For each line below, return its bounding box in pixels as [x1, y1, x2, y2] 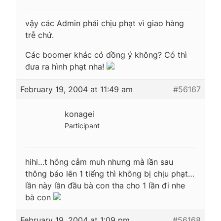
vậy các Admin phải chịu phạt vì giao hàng [25, 18, 184, 28]
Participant [65, 121, 100, 130]
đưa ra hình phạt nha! [25, 61, 107, 72]
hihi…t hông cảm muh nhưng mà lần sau [25, 156, 173, 167]
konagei [65, 109, 94, 119]
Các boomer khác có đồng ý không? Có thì [25, 49, 187, 60]
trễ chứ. [25, 30, 54, 40]
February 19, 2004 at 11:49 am [20, 84, 133, 94]
